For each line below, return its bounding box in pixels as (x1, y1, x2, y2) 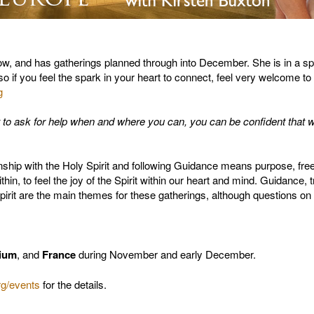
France (42, 247, 78, 262)
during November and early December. (78, 247, 259, 261)
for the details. (40, 277, 107, 292)
